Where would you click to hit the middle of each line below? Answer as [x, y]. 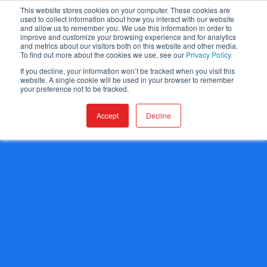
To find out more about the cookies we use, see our [103, 55]
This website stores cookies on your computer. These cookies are [125, 10]
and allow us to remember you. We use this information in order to [126, 28]
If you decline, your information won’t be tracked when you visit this [128, 71]
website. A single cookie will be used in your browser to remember [127, 80]
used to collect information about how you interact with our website [127, 19]
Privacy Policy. [209, 55]
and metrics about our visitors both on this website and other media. [129, 46]
